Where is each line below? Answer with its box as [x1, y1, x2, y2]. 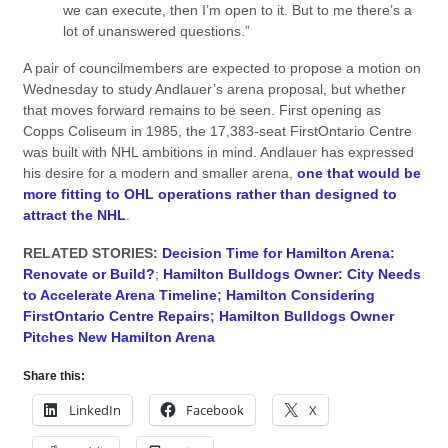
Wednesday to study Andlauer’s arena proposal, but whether [22, 81, 406, 98]
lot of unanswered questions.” [62, 22, 250, 39]
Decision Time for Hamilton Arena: [161, 245, 395, 262]
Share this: [22, 368, 85, 383]
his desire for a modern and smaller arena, [22, 165, 297, 182]
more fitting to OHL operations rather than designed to [22, 186, 397, 203]
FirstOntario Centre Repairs [22, 308, 210, 325]
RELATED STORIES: [22, 245, 158, 262]
